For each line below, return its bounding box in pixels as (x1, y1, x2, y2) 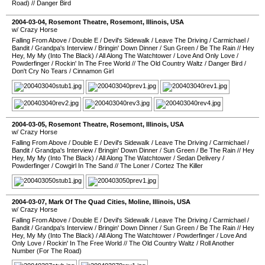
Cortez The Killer (155, 162, 203, 169)
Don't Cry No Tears (12, 67, 67, 75)
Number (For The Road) (12, 247, 82, 254)
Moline (128, 198, 149, 205)
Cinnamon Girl (73, 67, 114, 75)
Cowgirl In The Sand (55, 162, 113, 169)
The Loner (120, 162, 150, 169)
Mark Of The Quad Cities (49, 198, 125, 205)
